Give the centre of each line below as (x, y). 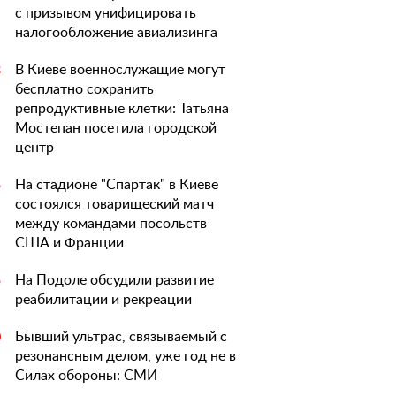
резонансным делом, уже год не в (126, 356)
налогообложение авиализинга (116, 33)
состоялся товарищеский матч (114, 204)
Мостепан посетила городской (116, 128)
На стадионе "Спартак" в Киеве (117, 185)
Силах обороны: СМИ (86, 376)
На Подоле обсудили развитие (114, 280)
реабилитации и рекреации (103, 300)
